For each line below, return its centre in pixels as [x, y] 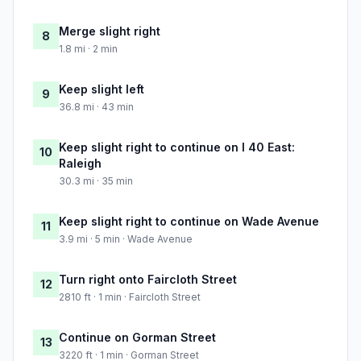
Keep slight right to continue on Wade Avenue [189, 222]
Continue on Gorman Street [137, 338]
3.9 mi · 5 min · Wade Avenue [126, 239]
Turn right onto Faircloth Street [148, 280]
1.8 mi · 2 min [88, 49]
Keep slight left [102, 89]
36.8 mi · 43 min [96, 107]
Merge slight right [110, 31]
